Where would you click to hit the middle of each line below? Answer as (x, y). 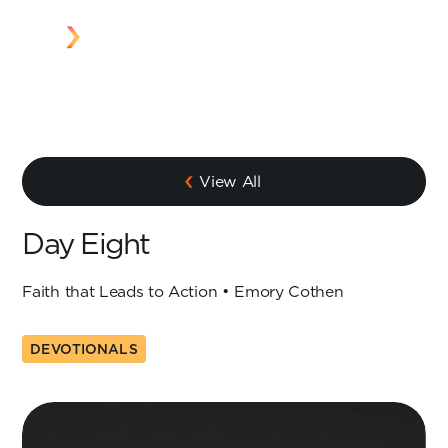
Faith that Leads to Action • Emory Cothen (183, 291)
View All (230, 181)
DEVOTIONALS (84, 348)
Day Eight (86, 242)
